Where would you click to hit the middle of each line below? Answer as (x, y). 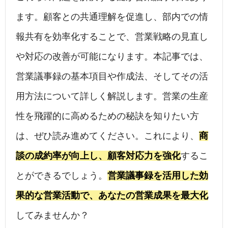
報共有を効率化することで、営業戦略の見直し (112, 37)
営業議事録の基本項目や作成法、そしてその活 (112, 77)
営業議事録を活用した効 (158, 176)
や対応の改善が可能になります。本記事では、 (112, 57)
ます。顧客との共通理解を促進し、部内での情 (112, 17)
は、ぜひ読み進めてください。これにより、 (107, 136)
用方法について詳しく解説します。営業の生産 (112, 96)
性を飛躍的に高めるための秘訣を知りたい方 (107, 116)
